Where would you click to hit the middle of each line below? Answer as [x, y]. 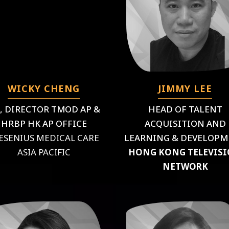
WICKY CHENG [44, 88]
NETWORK [185, 166]
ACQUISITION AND [185, 123]
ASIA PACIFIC [44, 152]
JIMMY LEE [185, 88]
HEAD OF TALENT [185, 109]
